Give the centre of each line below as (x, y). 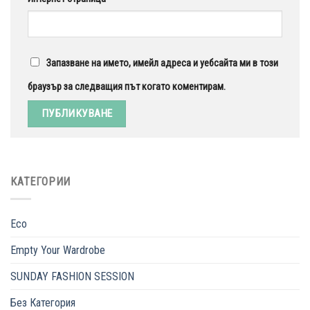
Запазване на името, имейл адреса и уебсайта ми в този (162, 63)
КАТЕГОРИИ (41, 182)
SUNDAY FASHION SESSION (72, 276)
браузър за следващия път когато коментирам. (127, 86)
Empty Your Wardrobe (58, 250)
